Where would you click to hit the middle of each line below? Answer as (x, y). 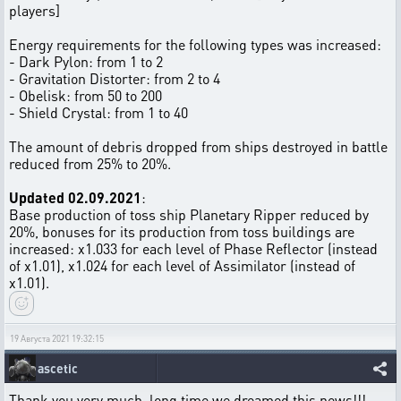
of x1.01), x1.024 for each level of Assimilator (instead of (182, 265)
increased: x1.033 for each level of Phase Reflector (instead (193, 248)
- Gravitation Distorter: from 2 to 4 (115, 78)
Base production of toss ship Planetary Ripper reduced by (189, 214)
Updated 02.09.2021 (75, 197)
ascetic (58, 368)
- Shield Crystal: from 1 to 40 (98, 112)
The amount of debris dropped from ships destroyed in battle (198, 146)
